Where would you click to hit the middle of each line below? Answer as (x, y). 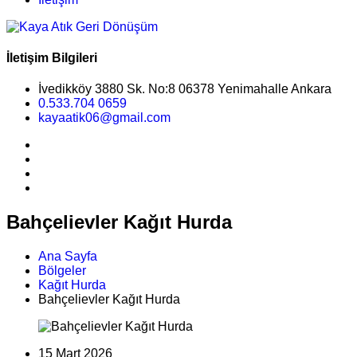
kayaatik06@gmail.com (104, 118)
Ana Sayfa (68, 256)
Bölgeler (62, 270)
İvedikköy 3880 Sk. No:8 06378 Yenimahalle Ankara (185, 89)
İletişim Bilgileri (52, 57)
